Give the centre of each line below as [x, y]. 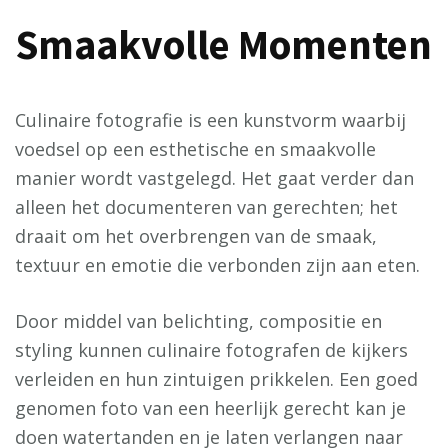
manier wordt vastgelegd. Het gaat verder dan [214, 178]
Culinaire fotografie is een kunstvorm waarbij [210, 120]
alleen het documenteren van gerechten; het [206, 207]
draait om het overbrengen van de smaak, [196, 236]
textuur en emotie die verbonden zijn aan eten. [217, 265]
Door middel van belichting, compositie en [198, 321]
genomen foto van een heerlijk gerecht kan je [210, 408]
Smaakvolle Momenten [223, 44]
